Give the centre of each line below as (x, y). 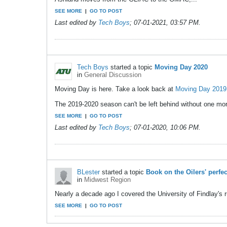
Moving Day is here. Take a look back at (115, 89)
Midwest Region (107, 179)
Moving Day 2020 (181, 67)
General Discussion (113, 75)
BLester (88, 172)
